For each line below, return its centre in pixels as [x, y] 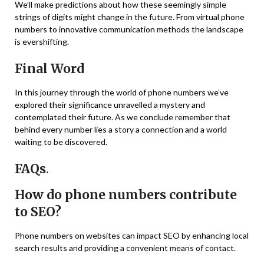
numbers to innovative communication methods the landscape [129, 29]
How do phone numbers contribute [126, 195]
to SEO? [38, 212]
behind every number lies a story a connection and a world [121, 130]
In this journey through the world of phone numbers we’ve [122, 93]
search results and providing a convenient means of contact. [125, 248]
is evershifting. [42, 42]
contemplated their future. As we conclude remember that [123, 117]
